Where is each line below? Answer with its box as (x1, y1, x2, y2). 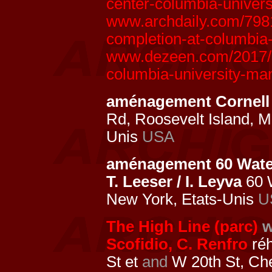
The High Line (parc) (106, 218, 258, 235)
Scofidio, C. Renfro (106, 236, 248, 253)
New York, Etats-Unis (106, 191, 258, 208)
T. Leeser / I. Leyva (106, 173, 242, 190)
